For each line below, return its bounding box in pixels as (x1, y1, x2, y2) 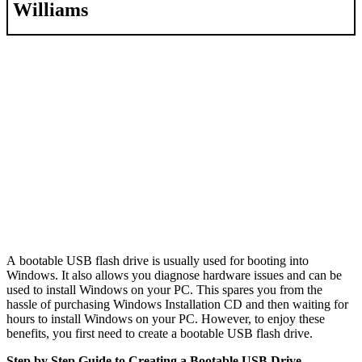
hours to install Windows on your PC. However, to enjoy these (6, 312, 325, 326)
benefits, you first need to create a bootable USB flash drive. (6, 326, 313, 341)
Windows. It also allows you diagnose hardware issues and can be (6, 268, 342, 283)
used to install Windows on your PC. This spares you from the (6, 283, 322, 297)
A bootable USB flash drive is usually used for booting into (6, 254, 309, 268)
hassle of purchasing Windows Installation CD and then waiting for (6, 297, 348, 312)
